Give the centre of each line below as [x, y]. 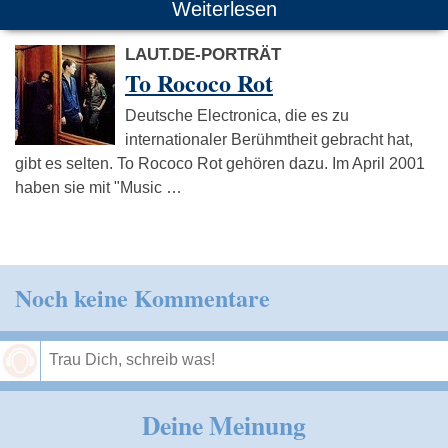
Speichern [401, 399]
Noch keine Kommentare [142, 297]
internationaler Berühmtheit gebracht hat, [269, 139]
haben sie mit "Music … [98, 187]
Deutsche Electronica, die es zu [237, 115]
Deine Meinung [224, 424]
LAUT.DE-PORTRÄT [203, 54]
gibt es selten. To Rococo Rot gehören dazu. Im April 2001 [220, 163]
